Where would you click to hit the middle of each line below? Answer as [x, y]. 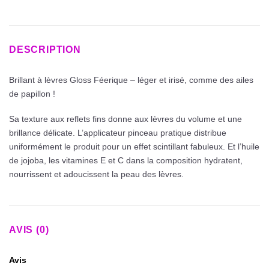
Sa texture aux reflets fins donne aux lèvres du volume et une [125, 119]
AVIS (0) [29, 230]
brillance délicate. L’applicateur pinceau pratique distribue [118, 132]
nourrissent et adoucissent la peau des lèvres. [96, 174]
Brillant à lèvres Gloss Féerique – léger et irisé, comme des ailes [131, 80]
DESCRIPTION [45, 50]
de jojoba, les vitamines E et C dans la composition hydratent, [126, 160]
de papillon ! [32, 94]
